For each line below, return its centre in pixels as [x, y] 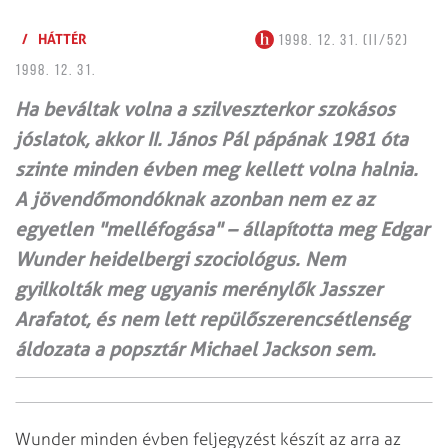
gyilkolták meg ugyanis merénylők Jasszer [198, 289]
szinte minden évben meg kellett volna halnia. [216, 169]
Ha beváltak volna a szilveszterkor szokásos [205, 109]
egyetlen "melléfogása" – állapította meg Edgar [222, 229]
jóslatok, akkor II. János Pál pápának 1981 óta [211, 139]
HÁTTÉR [62, 38]
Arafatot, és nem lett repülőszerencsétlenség [212, 319]
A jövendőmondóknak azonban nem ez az [194, 199]
